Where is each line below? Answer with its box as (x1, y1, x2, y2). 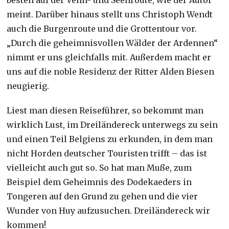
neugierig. (7, 80, 50, 91)
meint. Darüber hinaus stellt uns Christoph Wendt (7, 9, 213, 19)
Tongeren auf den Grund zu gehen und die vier (7, 191, 198, 201)
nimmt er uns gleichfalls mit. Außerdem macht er (7, 52, 212, 62)
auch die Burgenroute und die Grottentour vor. (7, 23, 197, 34)
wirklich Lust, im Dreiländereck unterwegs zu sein (7, 119, 218, 130)
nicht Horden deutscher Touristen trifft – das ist (7, 148, 208, 158)
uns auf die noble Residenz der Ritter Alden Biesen (7, 66, 215, 77)
